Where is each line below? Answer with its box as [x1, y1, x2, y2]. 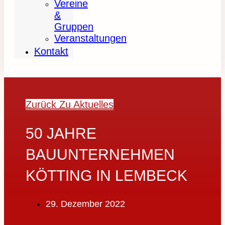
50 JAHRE [26, 125, 97, 142]
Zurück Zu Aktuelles [26, 99, 114, 110]
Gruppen [54, 21, 93, 32]
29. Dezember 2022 [46, 198, 126, 209]
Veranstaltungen [54, 33, 127, 44]
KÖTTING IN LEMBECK [26, 167, 188, 184]
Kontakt [34, 46, 68, 57]
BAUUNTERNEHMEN [26, 146, 175, 163]
